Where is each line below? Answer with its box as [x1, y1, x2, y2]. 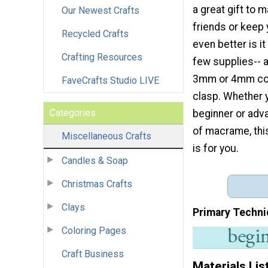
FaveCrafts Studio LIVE [62, 74, 159, 86]
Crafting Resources [62, 51, 142, 63]
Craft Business [62, 248, 124, 260]
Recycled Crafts [62, 28, 129, 39]
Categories [50, 106, 96, 118]
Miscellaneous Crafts [62, 130, 151, 142]
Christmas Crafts [62, 178, 132, 190]
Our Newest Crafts [62, 4, 139, 16]
